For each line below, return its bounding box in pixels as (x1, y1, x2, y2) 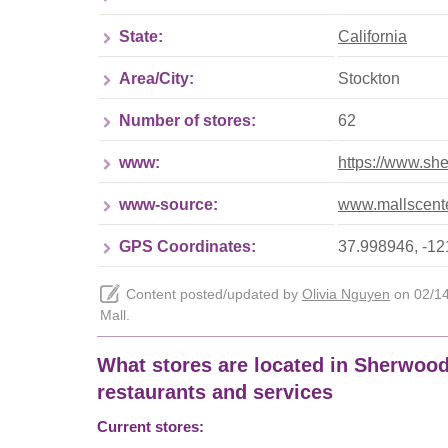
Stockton (338, 69, 400, 87)
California (338, 27, 407, 45)
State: (119, 27, 163, 45)
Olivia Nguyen (302, 286, 390, 302)
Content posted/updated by (126, 286, 302, 302)
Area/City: (119, 69, 194, 87)
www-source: (119, 195, 218, 213)
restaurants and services (97, 381, 333, 404)
